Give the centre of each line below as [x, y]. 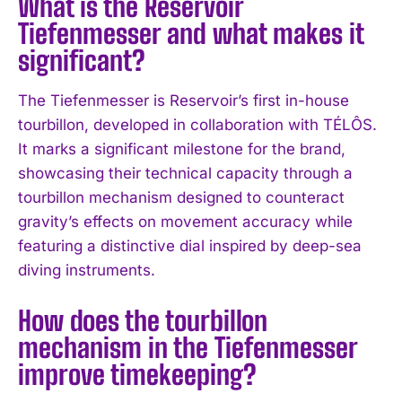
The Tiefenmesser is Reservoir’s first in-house [184, 100]
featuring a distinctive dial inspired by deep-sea [190, 245]
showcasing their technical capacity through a [185, 173]
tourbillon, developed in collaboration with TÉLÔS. [197, 124]
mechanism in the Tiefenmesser [188, 347]
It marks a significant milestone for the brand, [182, 149]
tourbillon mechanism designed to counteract [181, 197]
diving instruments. [87, 270]
